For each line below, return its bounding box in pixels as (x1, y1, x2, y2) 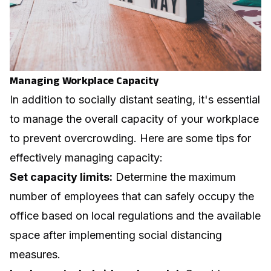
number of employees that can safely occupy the (10, 189, 254, 203)
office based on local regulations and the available (10, 209, 261, 222)
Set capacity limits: (10, 170, 113, 183)
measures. (10, 247, 60, 261)
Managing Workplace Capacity (10, 74, 158, 87)
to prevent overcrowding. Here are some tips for (10, 131, 251, 145)
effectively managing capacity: (10, 151, 163, 164)
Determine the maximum (113, 170, 236, 183)
